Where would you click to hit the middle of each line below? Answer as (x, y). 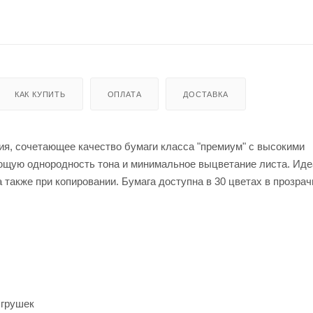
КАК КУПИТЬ (40, 94)
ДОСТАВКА (206, 94)
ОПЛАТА (124, 94)
